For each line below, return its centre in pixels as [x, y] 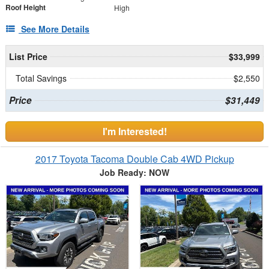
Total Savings [41, 78]
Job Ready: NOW [134, 173]
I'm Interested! [134, 131]
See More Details [55, 29]
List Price [28, 57]
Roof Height [26, 8]
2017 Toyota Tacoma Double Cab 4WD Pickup [134, 159]
